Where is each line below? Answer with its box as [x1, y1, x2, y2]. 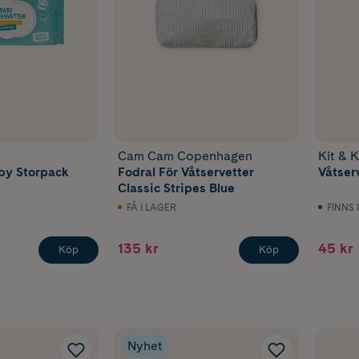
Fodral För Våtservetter [118, 164, 255, 180]
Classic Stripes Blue [118, 180, 236, 196]
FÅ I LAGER [127, 201, 177, 213]
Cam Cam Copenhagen [118, 148, 253, 164]
